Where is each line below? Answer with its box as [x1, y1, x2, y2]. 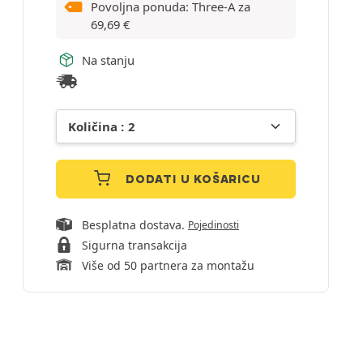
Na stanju [82, 51, 135, 68]
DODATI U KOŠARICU [126, 172, 261, 186]
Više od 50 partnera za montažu [82, 258, 254, 273]
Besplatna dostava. [82, 217, 188, 233]
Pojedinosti [188, 218, 239, 232]
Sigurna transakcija [82, 237, 187, 253]
